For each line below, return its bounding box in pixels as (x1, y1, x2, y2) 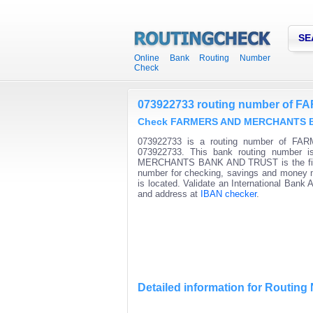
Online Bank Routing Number (134, 53, 270, 63)
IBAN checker (201, 189, 256, 199)
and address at (138, 189, 201, 199)
